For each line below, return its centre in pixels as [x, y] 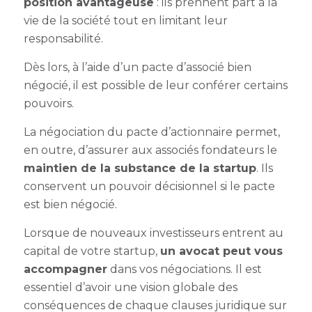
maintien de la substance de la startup [140, 168]
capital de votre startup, [92, 251]
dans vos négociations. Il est [184, 269]
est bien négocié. [71, 204]
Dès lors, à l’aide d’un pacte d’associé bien [137, 67]
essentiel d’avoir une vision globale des [130, 287]
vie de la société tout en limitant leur [125, 21]
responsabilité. [64, 39]
